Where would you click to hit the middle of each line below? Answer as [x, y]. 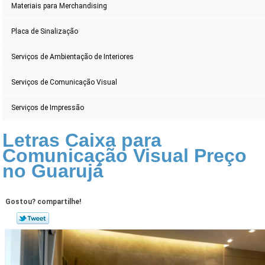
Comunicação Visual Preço [125, 156]
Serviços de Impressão [48, 108]
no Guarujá [53, 171]
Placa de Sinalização [45, 32]
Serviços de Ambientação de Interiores [73, 57]
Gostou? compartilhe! [43, 202]
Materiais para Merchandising [59, 6]
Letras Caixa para [82, 140]
